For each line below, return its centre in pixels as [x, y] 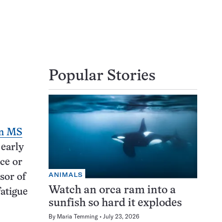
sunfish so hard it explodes [115, 203]
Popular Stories [102, 77]
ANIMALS [66, 174]
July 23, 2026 [121, 216]
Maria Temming [78, 216]
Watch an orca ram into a [112, 190]
